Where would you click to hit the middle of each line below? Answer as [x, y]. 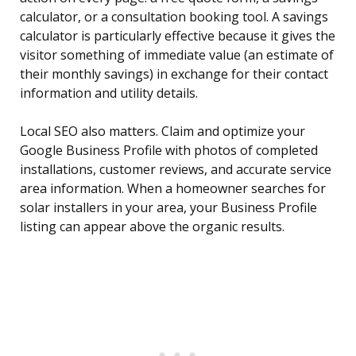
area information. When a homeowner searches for [173, 189]
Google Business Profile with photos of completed [169, 151]
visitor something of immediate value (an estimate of [177, 55]
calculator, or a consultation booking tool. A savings [174, 17]
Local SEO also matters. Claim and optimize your [163, 132]
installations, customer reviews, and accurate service [176, 170]
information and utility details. [109, 93]
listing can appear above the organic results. [152, 227]
